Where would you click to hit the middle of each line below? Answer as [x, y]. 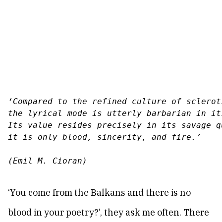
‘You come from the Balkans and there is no [99, 193]
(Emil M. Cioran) [48, 161]
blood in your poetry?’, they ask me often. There [109, 212]
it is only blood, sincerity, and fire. [102, 137]
